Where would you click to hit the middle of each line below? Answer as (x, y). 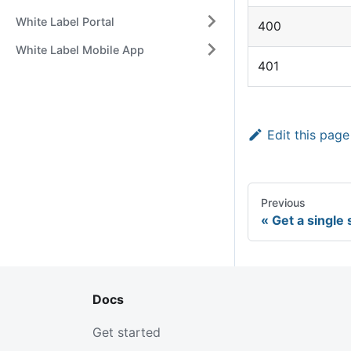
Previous (283, 203)
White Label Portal (65, 21)
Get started (127, 333)
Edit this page (308, 135)
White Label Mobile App (80, 49)
